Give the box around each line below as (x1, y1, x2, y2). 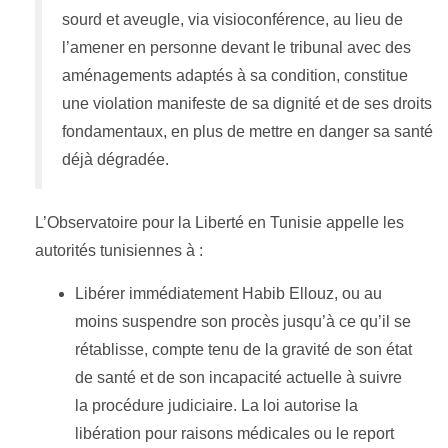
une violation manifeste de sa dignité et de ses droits (62, 95, 432, 113)
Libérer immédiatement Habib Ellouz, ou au (75, 285, 382, 303)
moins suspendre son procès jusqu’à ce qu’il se (75, 313, 411, 331)
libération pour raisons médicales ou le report (75, 425, 394, 443)
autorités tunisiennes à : (35, 242, 203, 260)
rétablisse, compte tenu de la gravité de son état (75, 341, 412, 359)
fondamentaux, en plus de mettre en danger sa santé (62, 123, 433, 141)
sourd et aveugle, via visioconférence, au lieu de (62, 11, 403, 29)
